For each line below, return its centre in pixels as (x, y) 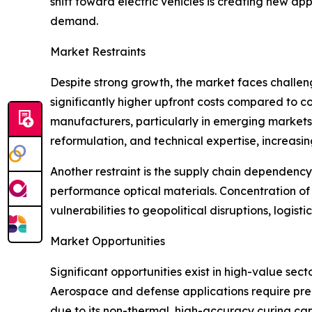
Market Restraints (98, 52)
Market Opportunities (108, 241)
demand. (74, 21)
